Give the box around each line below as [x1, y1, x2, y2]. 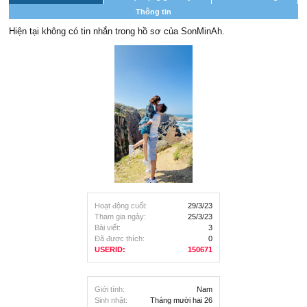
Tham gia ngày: [95, 212, 146, 221]
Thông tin [135, 8, 171, 16]
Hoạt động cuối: [95, 201, 147, 210]
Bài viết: [95, 223, 121, 232]
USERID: [95, 245, 125, 254]
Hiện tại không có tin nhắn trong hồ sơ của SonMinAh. [8, 26, 225, 36]
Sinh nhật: [95, 296, 127, 304]
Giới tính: [95, 285, 125, 293]
